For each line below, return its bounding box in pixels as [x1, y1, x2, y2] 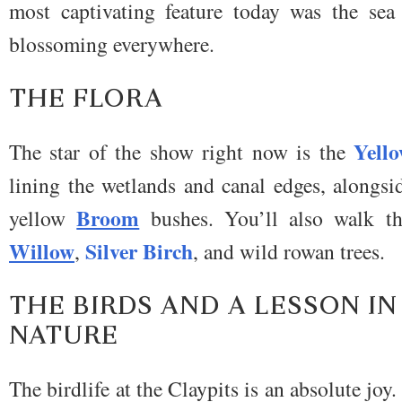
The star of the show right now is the [9, 136, 354, 166]
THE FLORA [9, 83, 163, 113]
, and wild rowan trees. [193, 236, 385, 266]
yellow [9, 203, 77, 232]
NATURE [9, 319, 118, 350]
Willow [9, 235, 74, 267]
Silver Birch [85, 235, 193, 267]
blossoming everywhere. [9, 29, 214, 58]
